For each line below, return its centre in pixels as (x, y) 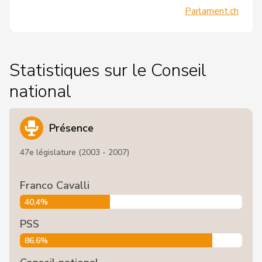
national (40, 92)
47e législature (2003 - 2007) (75, 152)
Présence (71, 128)
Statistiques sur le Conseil (108, 70)
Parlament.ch (212, 11)
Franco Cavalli (55, 185)
